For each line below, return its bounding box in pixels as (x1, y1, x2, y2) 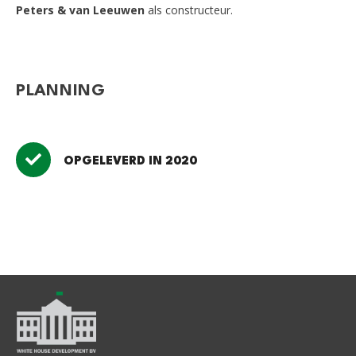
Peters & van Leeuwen (16, 2, 145, 17)
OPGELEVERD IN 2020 (64, 156, 197, 168)
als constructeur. (145, 2, 233, 17)
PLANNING (16, 83, 106, 100)
